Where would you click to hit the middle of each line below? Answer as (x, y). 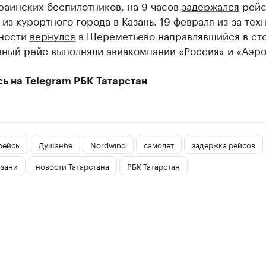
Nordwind (108, 144)
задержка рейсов (223, 144)
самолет (159, 144)
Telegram (48, 81)
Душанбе (55, 144)
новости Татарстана (72, 165)
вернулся (52, 35)
